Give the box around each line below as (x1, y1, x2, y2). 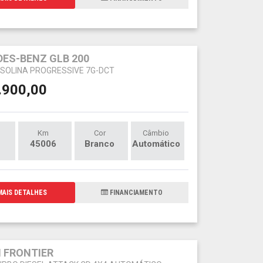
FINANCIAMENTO (107, 188, 163, 197)
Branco (85, 138, 115, 149)
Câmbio (143, 128, 170, 137)
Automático (131, 138, 180, 149)
